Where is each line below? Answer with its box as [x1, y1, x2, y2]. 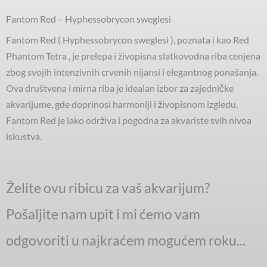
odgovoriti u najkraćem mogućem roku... [6, 232, 246, 249]
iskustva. [6, 130, 42, 142]
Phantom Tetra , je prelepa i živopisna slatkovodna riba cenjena [6, 49, 260, 61]
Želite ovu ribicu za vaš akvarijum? [6, 179, 210, 196]
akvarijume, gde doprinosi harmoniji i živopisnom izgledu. [6, 98, 238, 110]
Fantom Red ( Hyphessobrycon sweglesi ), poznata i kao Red [6, 33, 249, 45]
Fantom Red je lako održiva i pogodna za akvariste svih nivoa [6, 114, 252, 126]
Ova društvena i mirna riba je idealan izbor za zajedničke [6, 82, 234, 94]
